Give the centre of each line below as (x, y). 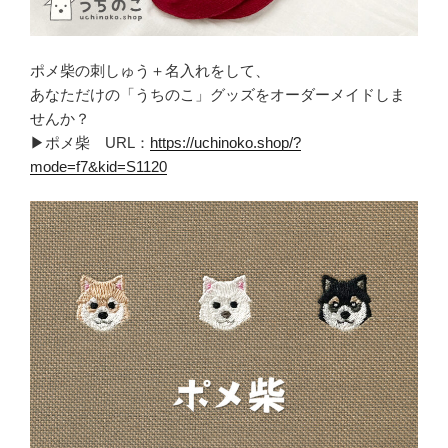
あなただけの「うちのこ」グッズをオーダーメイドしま (217, 94)
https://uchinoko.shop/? (225, 142)
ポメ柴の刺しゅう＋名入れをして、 (150, 70)
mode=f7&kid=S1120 (98, 166)
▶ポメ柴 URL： (90, 142)
